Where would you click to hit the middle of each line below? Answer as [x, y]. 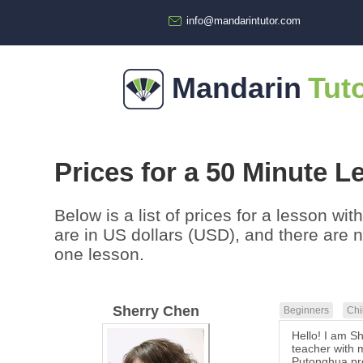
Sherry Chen [156, 312]
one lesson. [100, 254]
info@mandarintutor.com [243, 21]
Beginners [307, 311]
